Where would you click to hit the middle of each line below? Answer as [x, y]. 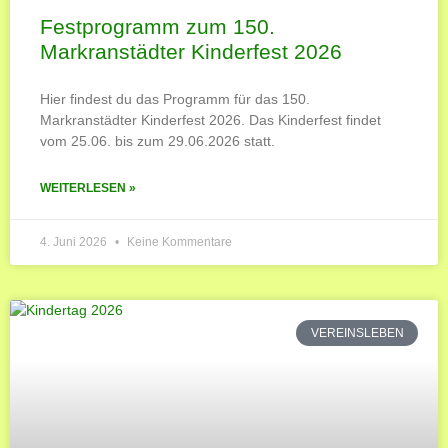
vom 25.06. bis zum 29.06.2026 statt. [157, 140]
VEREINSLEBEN [357, 332]
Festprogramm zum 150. [157, 26]
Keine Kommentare [178, 241]
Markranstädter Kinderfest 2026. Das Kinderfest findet [210, 119]
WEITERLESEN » [88, 187]
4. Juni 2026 [75, 241]
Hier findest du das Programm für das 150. [175, 98]
